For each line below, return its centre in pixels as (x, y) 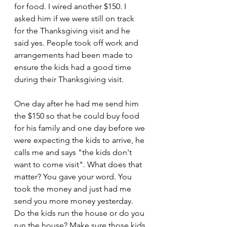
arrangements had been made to (74, 55)
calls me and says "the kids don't (74, 152)
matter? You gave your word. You (74, 177)
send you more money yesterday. (75, 201)
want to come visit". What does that (79, 164)
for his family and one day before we (81, 128)
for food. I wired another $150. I (71, 6)
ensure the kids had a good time (74, 67)
